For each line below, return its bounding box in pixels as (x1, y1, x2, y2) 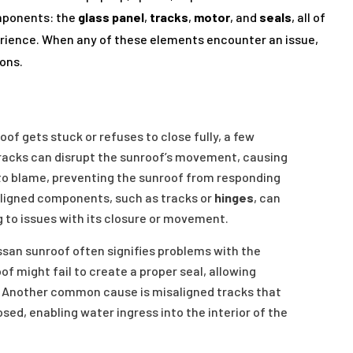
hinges (212, 190, 254, 206)
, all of (292, 9, 325, 25)
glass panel (78, 9, 144, 25)
